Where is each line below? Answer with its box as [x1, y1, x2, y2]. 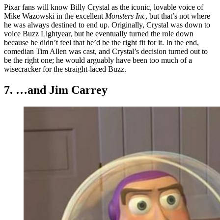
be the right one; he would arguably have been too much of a [4, 55, 192, 64]
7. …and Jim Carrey [4, 83, 108, 96]
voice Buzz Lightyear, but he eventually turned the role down [4, 29, 193, 38]
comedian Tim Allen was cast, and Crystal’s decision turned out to [4, 47, 208, 55]
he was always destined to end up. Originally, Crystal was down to [4, 20, 210, 29]
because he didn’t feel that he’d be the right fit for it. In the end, [4, 38, 199, 47]
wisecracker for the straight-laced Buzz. [4, 64, 126, 73]
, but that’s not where [145, 11, 210, 20]
